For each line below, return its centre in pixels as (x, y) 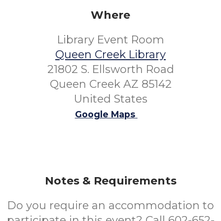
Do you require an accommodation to (110, 205)
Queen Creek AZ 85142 (110, 84)
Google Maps (105, 114)
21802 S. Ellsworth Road (110, 69)
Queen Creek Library (110, 55)
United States (110, 99)
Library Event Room (110, 40)
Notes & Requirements (110, 181)
